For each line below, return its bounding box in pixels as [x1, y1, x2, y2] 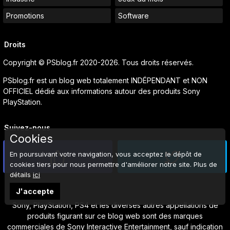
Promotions [6, 11, 44, 21]
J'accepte [15, 187, 54, 196]
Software [118, 11, 149, 21]
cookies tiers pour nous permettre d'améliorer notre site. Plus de [9, 160, 217, 169]
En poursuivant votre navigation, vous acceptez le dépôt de [9, 150, 202, 159]
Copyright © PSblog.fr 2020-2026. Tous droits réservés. [3, 58, 194, 67]
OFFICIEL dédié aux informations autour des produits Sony [3, 87, 200, 96]
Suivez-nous [4, 123, 50, 132]
